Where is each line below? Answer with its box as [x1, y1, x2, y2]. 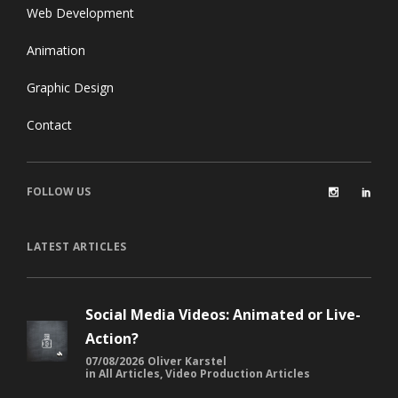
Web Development [27, 4, 134, 21]
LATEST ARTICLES [27, 238, 127, 254]
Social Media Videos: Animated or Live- [85, 304, 361, 324]
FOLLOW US [27, 183, 91, 199]
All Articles [99, 365, 160, 381]
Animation [27, 41, 85, 59]
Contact [27, 115, 72, 133]
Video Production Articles [165, 365, 310, 381]
